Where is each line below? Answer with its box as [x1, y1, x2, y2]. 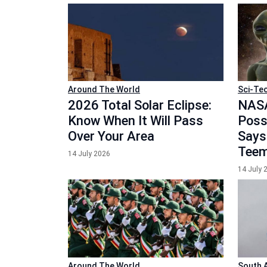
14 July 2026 [68, 150, 110, 158]
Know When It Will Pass [68, 113, 203, 128]
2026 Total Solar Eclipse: [68, 98, 212, 113]
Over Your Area [68, 129, 154, 144]
